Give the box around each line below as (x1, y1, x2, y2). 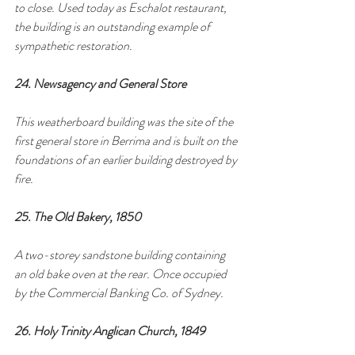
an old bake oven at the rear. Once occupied (14, 264, 229, 283)
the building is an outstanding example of (14, 17, 212, 36)
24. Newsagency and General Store (14, 74, 186, 93)
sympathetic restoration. (14, 36, 132, 55)
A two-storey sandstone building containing (14, 245, 227, 264)
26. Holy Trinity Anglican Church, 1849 (14, 321, 208, 340)
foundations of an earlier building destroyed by (14, 150, 239, 169)
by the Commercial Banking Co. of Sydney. (14, 283, 223, 302)
